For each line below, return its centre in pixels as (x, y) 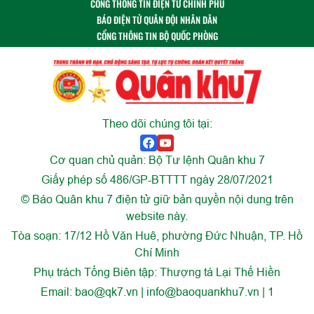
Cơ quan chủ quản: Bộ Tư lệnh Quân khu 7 (157, 160)
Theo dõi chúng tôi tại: (157, 124)
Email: (57, 292)
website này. (157, 216)
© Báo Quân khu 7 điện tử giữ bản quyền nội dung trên (157, 199)
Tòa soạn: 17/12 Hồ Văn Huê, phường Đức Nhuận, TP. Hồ (157, 236)
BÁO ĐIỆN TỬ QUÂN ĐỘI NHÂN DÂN (157, 20)
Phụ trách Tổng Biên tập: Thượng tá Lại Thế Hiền (157, 272)
